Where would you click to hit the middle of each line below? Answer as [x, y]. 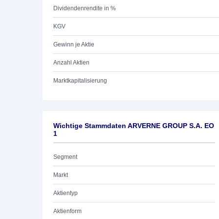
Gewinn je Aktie [74, 44]
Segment [65, 157]
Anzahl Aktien [71, 63]
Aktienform [67, 211]
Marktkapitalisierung [80, 81]
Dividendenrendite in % [85, 8]
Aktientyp [66, 193]
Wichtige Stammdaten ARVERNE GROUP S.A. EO [134, 126]
